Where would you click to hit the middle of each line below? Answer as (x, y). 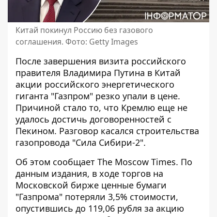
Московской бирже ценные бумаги (91, 185)
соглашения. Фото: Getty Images (77, 42)
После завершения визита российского (101, 61)
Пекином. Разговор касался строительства (107, 131)
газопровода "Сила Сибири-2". (81, 143)
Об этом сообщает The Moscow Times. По (104, 162)
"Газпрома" (40, 197)
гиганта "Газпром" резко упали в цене (97, 96)
